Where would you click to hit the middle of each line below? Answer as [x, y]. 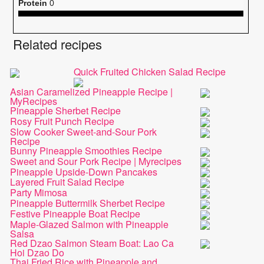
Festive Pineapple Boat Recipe [75, 213]
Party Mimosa [39, 193]
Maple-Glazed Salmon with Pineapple [90, 224]
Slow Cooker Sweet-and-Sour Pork [84, 131]
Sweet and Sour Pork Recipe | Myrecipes [96, 161]
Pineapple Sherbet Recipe [66, 111]
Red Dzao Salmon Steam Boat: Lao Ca [92, 243]
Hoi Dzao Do [37, 252]
